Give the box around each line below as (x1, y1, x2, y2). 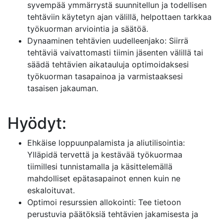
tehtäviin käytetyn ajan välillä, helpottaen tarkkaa (27, 12, 212, 22)
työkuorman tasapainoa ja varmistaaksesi (27, 71, 183, 81)
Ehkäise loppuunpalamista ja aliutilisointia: (27, 138, 185, 148)
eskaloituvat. (27, 185, 75, 195)
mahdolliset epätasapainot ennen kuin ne (27, 173, 180, 183)
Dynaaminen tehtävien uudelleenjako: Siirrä (27, 36, 188, 46)
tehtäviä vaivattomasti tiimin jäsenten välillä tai (27, 48, 203, 57)
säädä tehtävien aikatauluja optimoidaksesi (27, 59, 189, 69)
